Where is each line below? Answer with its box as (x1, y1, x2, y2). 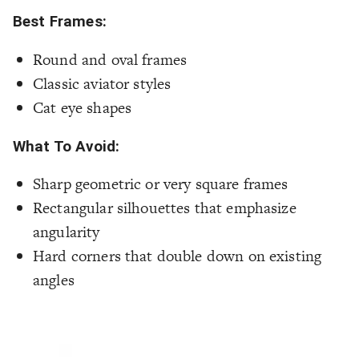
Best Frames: (13, 13, 107, 31)
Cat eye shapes (33, 96, 132, 119)
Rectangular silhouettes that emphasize (33, 197, 296, 220)
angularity (33, 221, 100, 244)
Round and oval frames (33, 48, 188, 71)
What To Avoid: (13, 137, 120, 155)
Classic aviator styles (33, 72, 171, 95)
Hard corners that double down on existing (33, 245, 322, 268)
